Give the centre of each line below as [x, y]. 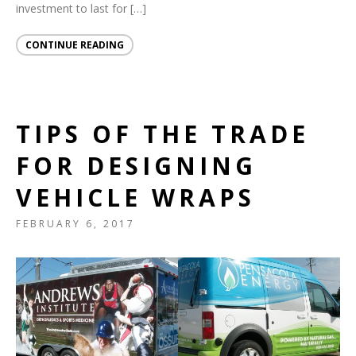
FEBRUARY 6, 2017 [75, 224]
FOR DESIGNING [136, 166]
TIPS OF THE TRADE [163, 134]
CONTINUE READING [75, 45]
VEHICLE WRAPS [135, 198]
